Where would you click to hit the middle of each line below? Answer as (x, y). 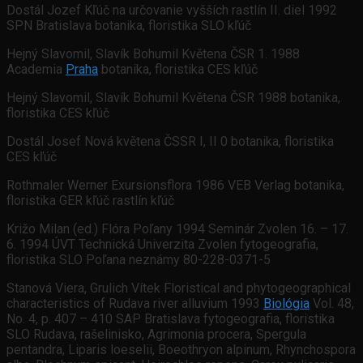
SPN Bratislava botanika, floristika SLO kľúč (129, 26)
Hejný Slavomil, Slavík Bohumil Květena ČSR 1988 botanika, (173, 98)
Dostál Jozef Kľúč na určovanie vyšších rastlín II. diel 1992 (172, 11)
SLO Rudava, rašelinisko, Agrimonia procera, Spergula (156, 335)
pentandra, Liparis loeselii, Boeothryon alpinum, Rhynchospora (181, 350)
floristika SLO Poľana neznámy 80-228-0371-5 (139, 260)
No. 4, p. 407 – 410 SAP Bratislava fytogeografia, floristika (171, 319)
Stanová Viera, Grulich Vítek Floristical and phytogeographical (179, 288)
